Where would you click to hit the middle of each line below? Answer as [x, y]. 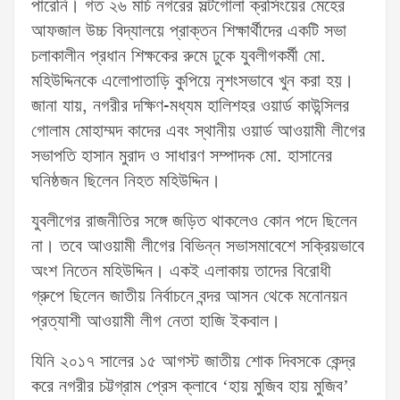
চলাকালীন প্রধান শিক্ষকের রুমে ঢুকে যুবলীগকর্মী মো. [179, 57]
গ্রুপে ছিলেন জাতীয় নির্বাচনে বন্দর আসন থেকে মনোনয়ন [189, 297]
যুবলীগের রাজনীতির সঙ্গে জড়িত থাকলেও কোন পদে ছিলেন [194, 222]
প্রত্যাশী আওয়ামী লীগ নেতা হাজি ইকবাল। [156, 322]
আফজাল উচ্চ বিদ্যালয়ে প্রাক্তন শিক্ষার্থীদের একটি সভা [189, 32]
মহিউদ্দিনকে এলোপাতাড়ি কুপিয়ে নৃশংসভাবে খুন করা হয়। [192, 82]
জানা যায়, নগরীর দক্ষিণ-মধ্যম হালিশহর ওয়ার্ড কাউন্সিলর [190, 107]
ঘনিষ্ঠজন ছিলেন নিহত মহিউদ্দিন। [126, 182]
